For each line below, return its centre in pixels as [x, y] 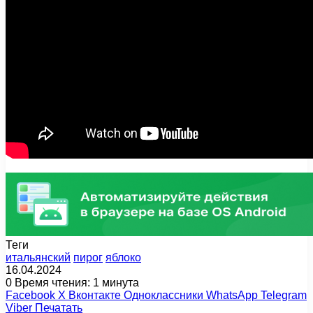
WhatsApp [232, 295]
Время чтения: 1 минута [75, 282]
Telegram [284, 295]
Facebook [30, 295]
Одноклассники [163, 295]
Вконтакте [95, 295]
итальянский [38, 257]
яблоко [123, 257]
